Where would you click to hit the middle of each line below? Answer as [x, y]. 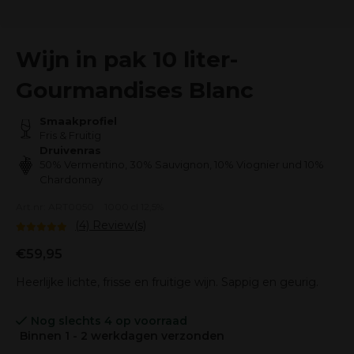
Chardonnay [71, 179]
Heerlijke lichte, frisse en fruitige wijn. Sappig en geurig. [167, 282]
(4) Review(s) [111, 225]
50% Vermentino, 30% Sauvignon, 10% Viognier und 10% [182, 164]
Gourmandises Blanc [135, 90]
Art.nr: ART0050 [55, 207]
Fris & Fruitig [70, 135]
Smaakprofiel [78, 121]
